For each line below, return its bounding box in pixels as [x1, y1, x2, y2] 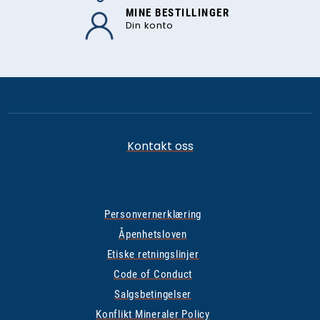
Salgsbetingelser [114, 288, 191, 301]
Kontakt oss [126, 138, 194, 154]
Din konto [125, 19, 174, 32]
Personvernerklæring [104, 208, 202, 221]
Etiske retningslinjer [106, 248, 199, 261]
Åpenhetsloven [119, 228, 187, 241]
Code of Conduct [113, 268, 193, 281]
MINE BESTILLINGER [125, 6, 229, 19]
